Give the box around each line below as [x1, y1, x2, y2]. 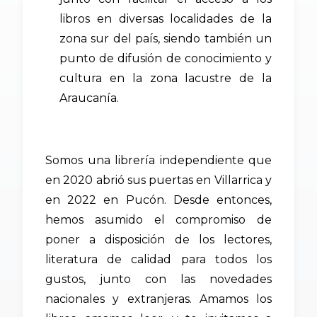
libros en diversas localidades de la [59, 12, 272, 26]
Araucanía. [59, 91, 119, 105]
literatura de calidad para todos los [45, 253, 272, 267]
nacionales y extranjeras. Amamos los [45, 292, 272, 306]
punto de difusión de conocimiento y [59, 52, 272, 66]
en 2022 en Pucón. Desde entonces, [45, 193, 272, 207]
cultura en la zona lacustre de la [59, 71, 272, 86]
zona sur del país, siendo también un [59, 32, 272, 46]
